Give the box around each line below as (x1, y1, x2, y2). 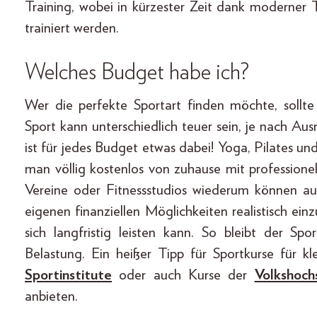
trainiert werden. (25, 21, 119, 36)
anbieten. (25, 289, 78, 304)
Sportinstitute (25, 267, 112, 283)
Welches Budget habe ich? (25, 61, 249, 84)
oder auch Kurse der (112, 267, 255, 283)
